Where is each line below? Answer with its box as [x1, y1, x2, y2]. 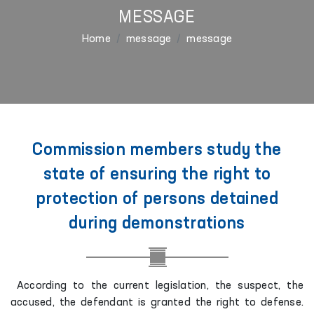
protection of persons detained [36, 191, 278, 208]
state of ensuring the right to [43, 167, 271, 184]
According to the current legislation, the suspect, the [11, 280, 303, 292]
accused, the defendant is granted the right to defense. [11, 297, 303, 308]
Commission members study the [32, 142, 282, 159]
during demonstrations [69, 216, 245, 233]
